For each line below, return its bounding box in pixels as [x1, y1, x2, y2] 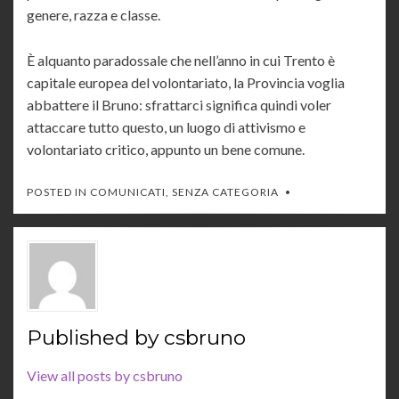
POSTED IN [27, 185, 90, 199]
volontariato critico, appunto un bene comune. [27, 141, 305, 159]
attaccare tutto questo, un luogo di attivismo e [27, 118, 305, 136]
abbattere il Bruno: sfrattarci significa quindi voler [27, 96, 331, 114]
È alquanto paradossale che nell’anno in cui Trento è [27, 52, 335, 69]
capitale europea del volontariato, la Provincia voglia [27, 74, 345, 92]
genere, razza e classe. [27, 6, 160, 24]
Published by [27, 325, 164, 351]
